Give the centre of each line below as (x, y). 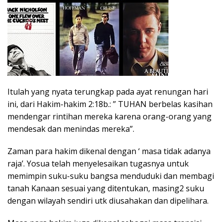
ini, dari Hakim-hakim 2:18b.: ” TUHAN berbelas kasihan (110, 104)
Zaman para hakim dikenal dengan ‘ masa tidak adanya (109, 151)
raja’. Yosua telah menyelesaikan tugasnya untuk (98, 163)
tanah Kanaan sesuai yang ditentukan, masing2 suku (106, 188)
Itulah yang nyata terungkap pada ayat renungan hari (108, 91)
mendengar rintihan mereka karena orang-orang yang (110, 116)
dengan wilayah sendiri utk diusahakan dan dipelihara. (108, 200)
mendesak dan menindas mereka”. (71, 129)
